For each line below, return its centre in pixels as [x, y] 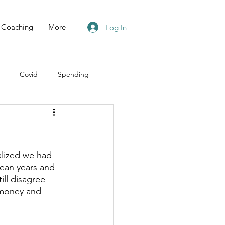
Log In [116, 27]
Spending [73, 74]
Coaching [17, 27]
